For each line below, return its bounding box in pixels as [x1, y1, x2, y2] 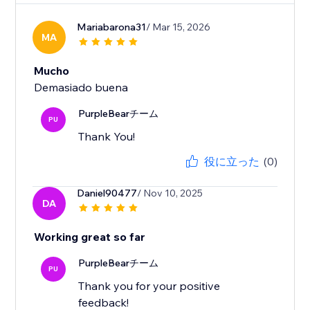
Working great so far [34, 230, 146, 244]
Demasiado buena [34, 80, 129, 95]
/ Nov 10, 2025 [137, 187, 203, 200]
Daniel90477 [77, 187, 138, 200]
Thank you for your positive [78, 279, 221, 293]
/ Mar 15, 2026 [146, 21, 211, 34]
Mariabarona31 [77, 21, 147, 34]
